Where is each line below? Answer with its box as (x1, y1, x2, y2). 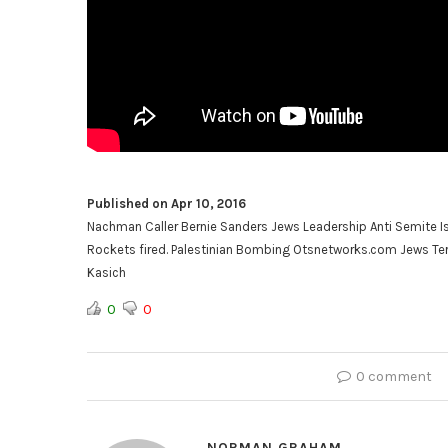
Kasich (87, 265, 126, 280)
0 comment (356, 368, 432, 385)
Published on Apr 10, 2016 (87, 196, 246, 211)
